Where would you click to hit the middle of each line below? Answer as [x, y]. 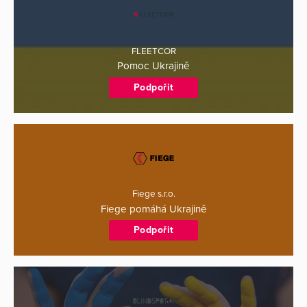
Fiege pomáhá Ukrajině [153, 209]
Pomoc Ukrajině [153, 66]
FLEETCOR [153, 51]
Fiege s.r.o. [153, 194]
